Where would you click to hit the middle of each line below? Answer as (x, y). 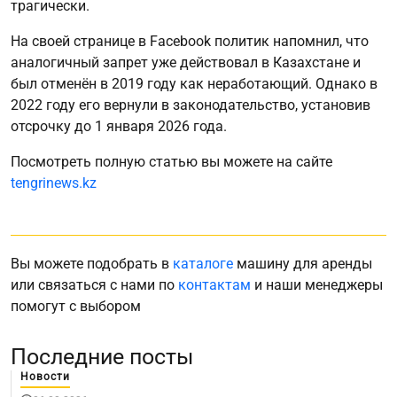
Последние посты (102, 356)
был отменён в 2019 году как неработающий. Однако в (194, 83)
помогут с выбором (76, 306)
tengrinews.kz (54, 183)
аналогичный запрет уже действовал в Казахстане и (186, 62)
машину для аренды (303, 263)
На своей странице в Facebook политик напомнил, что (190, 41)
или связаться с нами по (94, 284)
